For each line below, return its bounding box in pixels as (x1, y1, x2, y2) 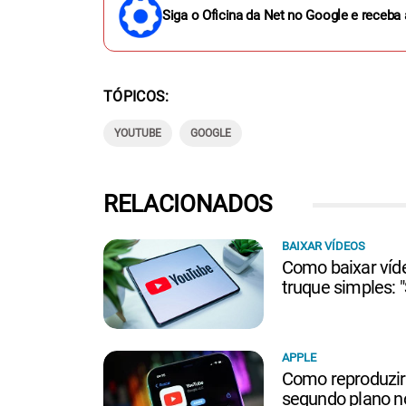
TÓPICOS (103, 87, 166, 105)
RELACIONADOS (103, 189, 273, 217)
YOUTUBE (114, 126, 161, 140)
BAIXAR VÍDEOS (281, 238, 365, 253)
